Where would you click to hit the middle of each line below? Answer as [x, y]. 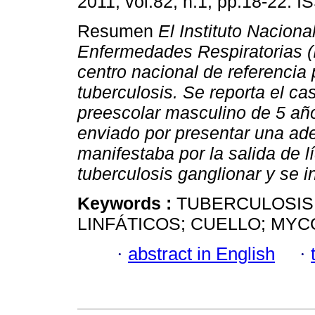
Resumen [118, 31]
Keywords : [127, 204]
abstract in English [201, 253]
